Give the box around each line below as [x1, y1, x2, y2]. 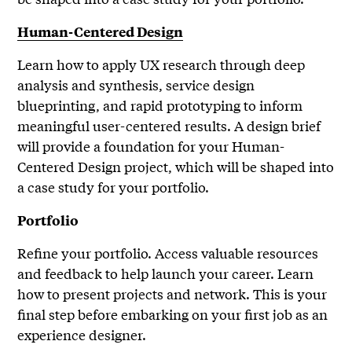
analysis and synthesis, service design [17, 75, 255, 95]
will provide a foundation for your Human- [17, 136, 285, 156]
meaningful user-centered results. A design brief [17, 115, 321, 136]
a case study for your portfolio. [17, 177, 210, 197]
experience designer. [17, 324, 147, 345]
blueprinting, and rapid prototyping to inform [17, 95, 303, 115]
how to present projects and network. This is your [17, 284, 328, 304]
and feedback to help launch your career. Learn [17, 263, 314, 284]
